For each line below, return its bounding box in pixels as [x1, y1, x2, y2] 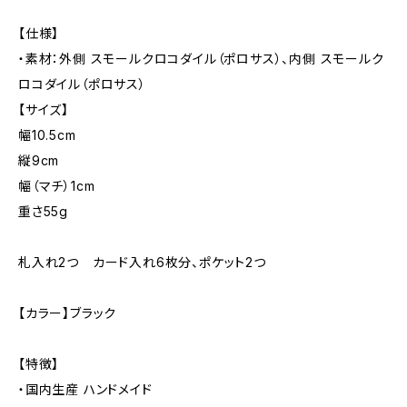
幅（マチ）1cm [18, 178, 95, 194]
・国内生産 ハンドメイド [18, 382, 153, 397]
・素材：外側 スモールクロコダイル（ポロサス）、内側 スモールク [18, 51, 384, 66]
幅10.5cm [18, 127, 76, 143]
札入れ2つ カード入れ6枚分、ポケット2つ [18, 254, 266, 270]
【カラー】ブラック [18, 305, 117, 321]
